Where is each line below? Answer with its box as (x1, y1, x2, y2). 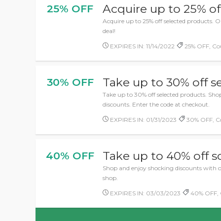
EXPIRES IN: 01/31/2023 (109, 116, 177, 123)
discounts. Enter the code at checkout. (103, 101, 210, 108)
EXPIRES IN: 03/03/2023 (109, 189, 181, 197)
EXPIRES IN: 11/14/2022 (109, 42, 175, 50)
